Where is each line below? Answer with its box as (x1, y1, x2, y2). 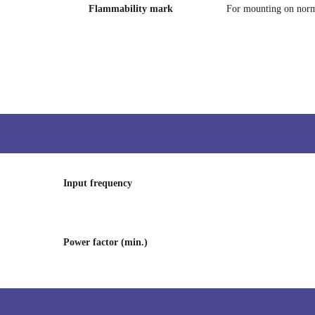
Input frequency (63, 178, 132, 188)
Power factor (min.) (63, 237, 148, 247)
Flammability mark (89, 4, 173, 14)
